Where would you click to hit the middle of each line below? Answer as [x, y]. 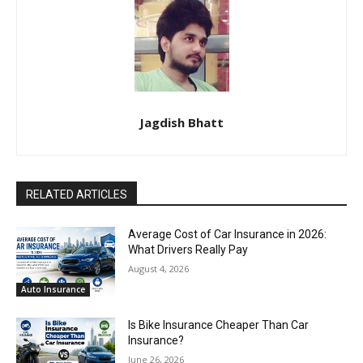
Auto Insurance [53, 289]
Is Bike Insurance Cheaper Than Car [219, 325]
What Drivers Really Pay [188, 250]
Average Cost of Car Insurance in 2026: [228, 235]
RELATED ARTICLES [77, 195]
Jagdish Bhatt [181, 123]
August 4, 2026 [159, 269]
